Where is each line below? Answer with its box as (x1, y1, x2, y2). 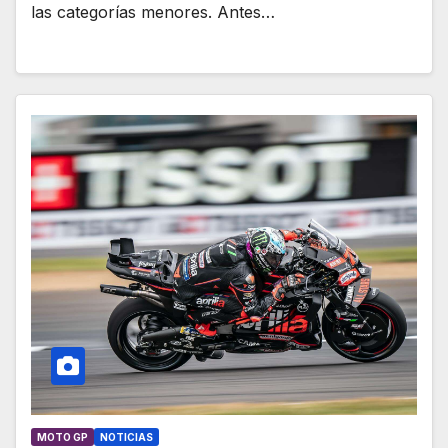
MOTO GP (37, 430, 88, 443)
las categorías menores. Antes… (31, 2, 275, 23)
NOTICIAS (100, 430, 153, 443)
